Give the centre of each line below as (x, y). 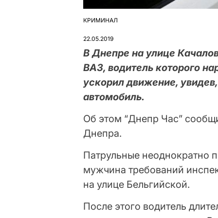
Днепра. (103, 133)
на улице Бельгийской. (137, 184)
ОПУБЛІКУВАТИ (106, 24)
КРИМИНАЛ (101, 20)
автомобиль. (114, 97)
